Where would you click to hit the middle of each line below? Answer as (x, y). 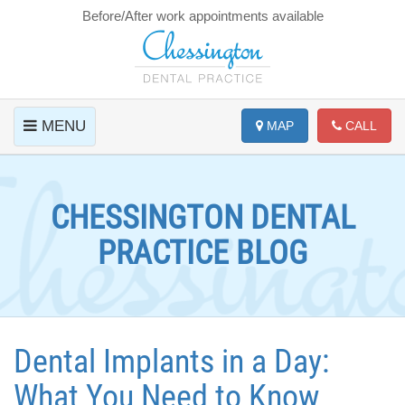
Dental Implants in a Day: (171, 362)
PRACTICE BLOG (202, 253)
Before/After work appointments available (202, 16)
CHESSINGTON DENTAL (202, 218)
